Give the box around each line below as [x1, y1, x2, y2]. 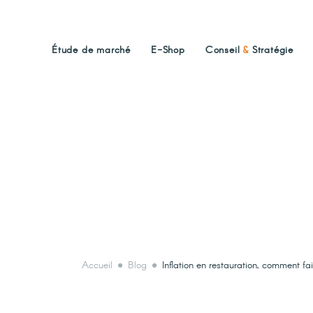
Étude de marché [52, 43, 131, 57]
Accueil [82, 259, 113, 272]
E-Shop [151, 43, 185, 57]
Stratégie [249, 43, 294, 57]
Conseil [205, 43, 244, 57]
